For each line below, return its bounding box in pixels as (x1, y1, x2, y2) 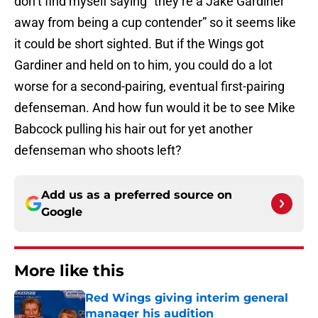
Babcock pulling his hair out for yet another (14, 121, 253, 137)
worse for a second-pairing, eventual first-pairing (14, 79, 285, 94)
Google (41, 205, 82, 219)
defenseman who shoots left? (14, 143, 182, 158)
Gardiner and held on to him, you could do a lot (14, 57, 273, 73)
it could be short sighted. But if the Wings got (14, 36, 264, 52)
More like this (14, 261, 124, 281)
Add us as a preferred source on (41, 188, 232, 202)
